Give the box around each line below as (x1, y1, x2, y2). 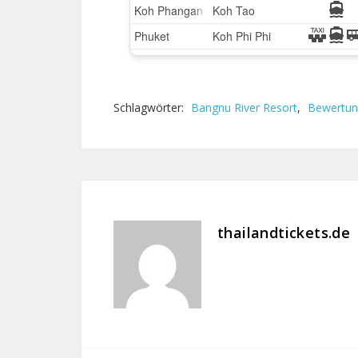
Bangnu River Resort (191, 100, 297, 115)
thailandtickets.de (217, 223, 351, 242)
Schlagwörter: (113, 100, 187, 115)
